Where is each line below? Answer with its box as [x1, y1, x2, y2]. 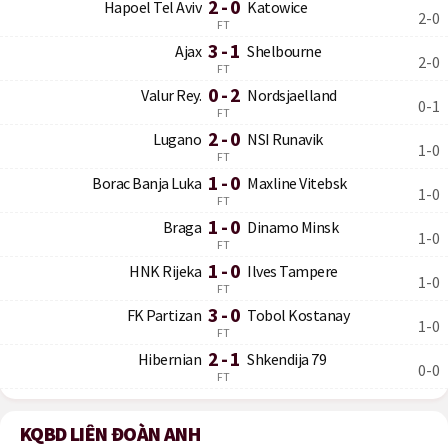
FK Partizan [126, 305, 201, 325]
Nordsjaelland [247, 85, 337, 105]
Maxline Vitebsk [247, 173, 347, 193]
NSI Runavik [247, 129, 323, 149]
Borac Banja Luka [92, 173, 201, 193]
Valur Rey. [141, 85, 201, 105]
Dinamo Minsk [247, 217, 338, 237]
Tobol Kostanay [247, 305, 349, 325]
